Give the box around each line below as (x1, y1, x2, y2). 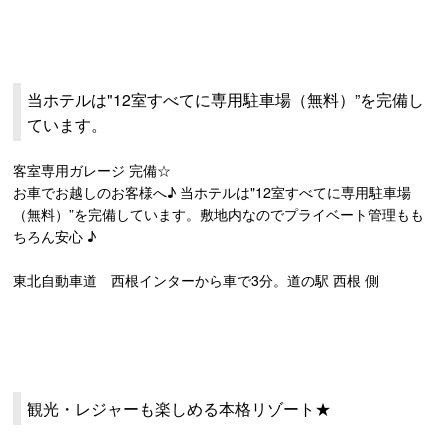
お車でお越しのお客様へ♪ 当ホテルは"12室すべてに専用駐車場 (13, 182, 412, 202)
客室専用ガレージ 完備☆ (13, 160, 172, 180)
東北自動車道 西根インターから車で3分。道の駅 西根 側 (13, 270, 380, 290)
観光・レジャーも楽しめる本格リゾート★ (27, 397, 332, 419)
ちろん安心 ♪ (13, 226, 97, 246)
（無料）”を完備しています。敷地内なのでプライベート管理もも (13, 204, 425, 224)
